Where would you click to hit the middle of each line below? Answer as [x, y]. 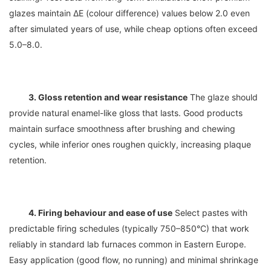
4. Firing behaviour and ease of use [100, 212]
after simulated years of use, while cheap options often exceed [133, 28]
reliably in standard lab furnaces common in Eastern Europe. [128, 244]
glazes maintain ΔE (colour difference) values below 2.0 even [129, 13]
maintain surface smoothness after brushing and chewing [122, 128]
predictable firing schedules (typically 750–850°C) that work [129, 228]
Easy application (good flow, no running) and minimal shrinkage [134, 260]
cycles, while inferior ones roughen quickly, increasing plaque [130, 144]
